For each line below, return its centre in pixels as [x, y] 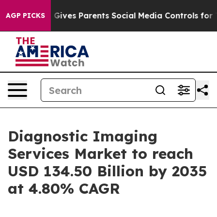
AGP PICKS [25, 15]
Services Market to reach [101, 154]
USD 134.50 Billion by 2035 [107, 171]
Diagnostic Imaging [83, 136]
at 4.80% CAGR [64, 188]
